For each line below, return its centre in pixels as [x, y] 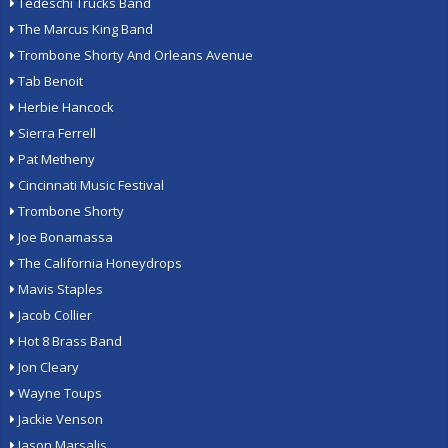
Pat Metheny [55, 159]
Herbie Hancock [64, 107]
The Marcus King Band [84, 29]
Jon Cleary [47, 367]
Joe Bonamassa [64, 237]
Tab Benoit [49, 81]
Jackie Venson [59, 419]
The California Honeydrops [98, 263]
